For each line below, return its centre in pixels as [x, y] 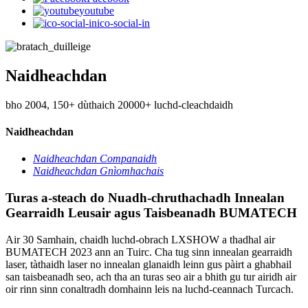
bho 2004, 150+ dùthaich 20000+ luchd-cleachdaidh [119, 104]
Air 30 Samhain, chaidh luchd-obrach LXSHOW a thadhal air [140, 239]
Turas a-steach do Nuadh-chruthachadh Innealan [145, 198]
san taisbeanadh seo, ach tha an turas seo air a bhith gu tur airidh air [151, 276]
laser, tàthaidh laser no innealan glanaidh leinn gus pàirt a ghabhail [148, 264]
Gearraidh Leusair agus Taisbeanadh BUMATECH [151, 213]
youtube [97, 10]
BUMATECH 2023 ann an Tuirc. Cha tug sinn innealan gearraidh [149, 252]
